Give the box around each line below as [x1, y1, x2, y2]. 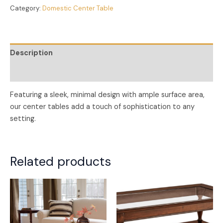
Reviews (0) [10, 67, 52, 77]
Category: [10, 3, 42, 12]
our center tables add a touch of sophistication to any [10, 102, 195, 112]
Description [10, 48, 53, 58]
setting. [10, 114, 36, 124]
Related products [10, 153, 111, 170]
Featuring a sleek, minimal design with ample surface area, [10, 90, 205, 100]
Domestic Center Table [42, 3, 113, 12]
